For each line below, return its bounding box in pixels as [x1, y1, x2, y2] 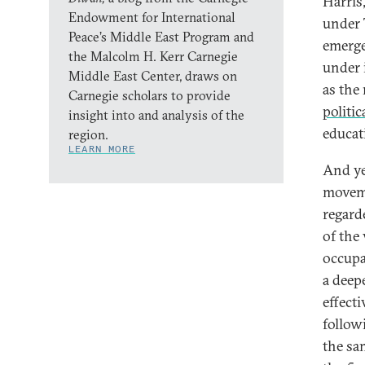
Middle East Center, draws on [68, 68, 237, 84]
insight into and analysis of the [68, 107, 244, 123]
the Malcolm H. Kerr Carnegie [68, 48, 238, 64]
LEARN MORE [68, 143, 135, 155]
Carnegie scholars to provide [68, 87, 231, 103]
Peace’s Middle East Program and [68, 29, 254, 45]
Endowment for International [68, 9, 235, 25]
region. [68, 126, 112, 143]
